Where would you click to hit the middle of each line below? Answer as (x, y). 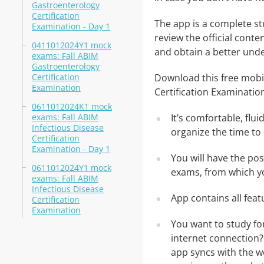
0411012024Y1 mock (71, 45)
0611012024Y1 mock (71, 168)
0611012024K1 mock (72, 106)
